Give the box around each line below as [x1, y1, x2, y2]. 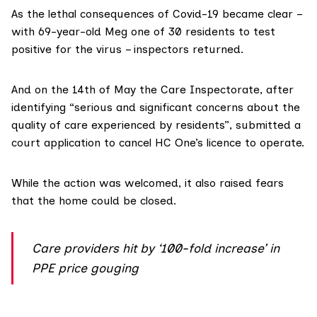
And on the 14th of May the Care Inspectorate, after [11, 83, 294, 97]
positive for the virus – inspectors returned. [11, 42, 243, 57]
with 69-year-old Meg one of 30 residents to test [11, 25, 275, 39]
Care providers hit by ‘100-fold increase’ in [32, 241, 280, 256]
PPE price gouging [32, 260, 139, 276]
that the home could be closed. [11, 194, 176, 208]
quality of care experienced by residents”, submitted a [11, 118, 301, 132]
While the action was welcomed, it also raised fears [11, 176, 284, 190]
